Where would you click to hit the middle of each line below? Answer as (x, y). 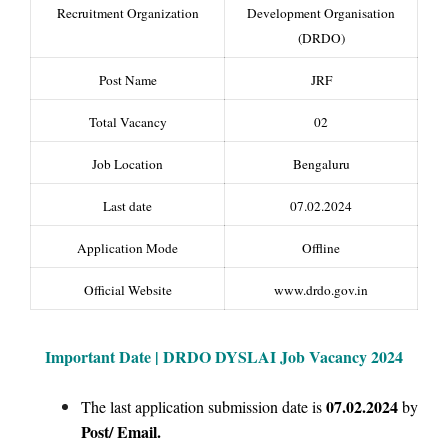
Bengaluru (321, 163)
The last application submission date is (203, 406)
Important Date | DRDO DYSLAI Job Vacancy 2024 (224, 356)
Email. (139, 431)
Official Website (127, 289)
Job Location (127, 163)
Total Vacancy (127, 121)
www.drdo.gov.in (321, 289)
